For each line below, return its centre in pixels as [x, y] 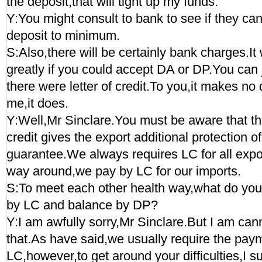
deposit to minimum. [63, 35]
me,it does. [37, 103]
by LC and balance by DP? [82, 205]
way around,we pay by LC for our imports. [124, 171]
